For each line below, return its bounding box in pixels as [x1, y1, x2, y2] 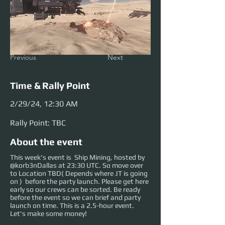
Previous [10, 53, 36, 62]
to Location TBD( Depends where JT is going [10, 169, 148, 178]
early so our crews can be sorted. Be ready [10, 185, 140, 194]
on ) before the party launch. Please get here [10, 177, 149, 186]
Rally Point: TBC [10, 118, 66, 128]
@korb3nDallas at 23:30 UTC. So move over [10, 161, 143, 170]
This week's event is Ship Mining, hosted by [10, 153, 145, 162]
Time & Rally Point [10, 80, 90, 91]
